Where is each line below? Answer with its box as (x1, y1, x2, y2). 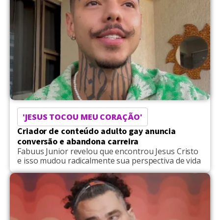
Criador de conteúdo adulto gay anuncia (17, 125, 176, 137)
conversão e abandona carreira (17, 135, 139, 148)
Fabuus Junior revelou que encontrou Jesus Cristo (17, 145, 199, 157)
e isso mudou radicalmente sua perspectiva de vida (17, 155, 201, 166)
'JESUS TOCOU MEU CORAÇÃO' (23, 111, 142, 122)
